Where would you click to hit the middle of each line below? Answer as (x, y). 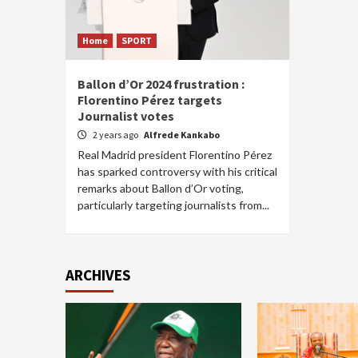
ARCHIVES (98, 275)
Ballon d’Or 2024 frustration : (161, 84)
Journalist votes (126, 116)
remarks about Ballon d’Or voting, (161, 188)
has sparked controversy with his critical (177, 171)
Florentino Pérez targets (150, 100)
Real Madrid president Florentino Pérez (175, 155)
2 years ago (116, 135)
